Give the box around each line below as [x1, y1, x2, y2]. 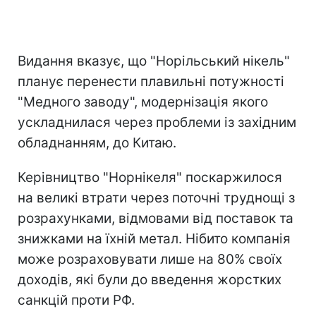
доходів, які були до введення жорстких [18, 271, 281, 288]
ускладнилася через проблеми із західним [18, 114, 296, 130]
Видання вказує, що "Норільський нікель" [18, 52, 290, 69]
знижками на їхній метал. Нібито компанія [18, 230, 291, 247]
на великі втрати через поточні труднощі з [18, 189, 295, 206]
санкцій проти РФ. [18, 291, 135, 308]
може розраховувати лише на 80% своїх [18, 250, 282, 267]
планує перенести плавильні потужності [18, 73, 284, 90]
